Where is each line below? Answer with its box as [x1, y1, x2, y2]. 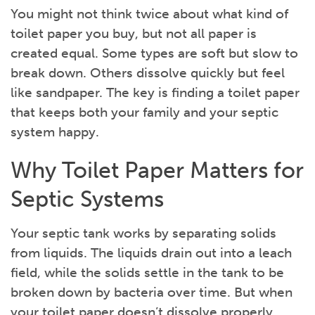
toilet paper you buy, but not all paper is [11, 25, 257, 42]
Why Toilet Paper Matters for [11, 157, 304, 184]
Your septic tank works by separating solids [11, 225, 276, 242]
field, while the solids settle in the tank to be [11, 264, 284, 281]
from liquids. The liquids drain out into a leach [11, 245, 292, 262]
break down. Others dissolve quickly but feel [11, 65, 285, 82]
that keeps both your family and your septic [11, 104, 278, 121]
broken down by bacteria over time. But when [11, 284, 292, 301]
